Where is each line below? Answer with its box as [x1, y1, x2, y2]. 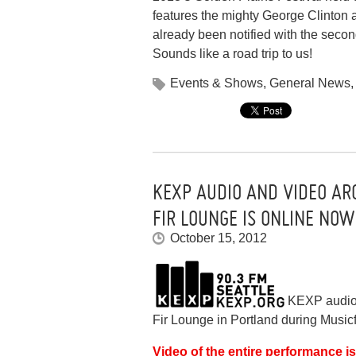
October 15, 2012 [170, 231, 267, 246]
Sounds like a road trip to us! [153, 47, 312, 61]
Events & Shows [170, 76, 263, 91]
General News [269, 76, 350, 91]
